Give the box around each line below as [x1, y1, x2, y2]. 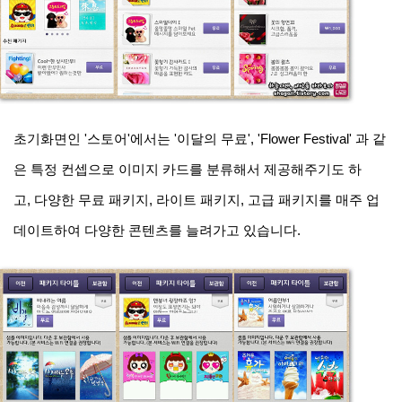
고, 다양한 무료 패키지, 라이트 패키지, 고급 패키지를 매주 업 [13, 192, 380, 208]
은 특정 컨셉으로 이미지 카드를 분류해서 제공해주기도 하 [13, 162, 362, 178]
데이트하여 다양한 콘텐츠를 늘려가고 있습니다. [13, 223, 304, 239]
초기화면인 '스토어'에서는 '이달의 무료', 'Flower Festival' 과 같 [13, 131, 386, 147]
